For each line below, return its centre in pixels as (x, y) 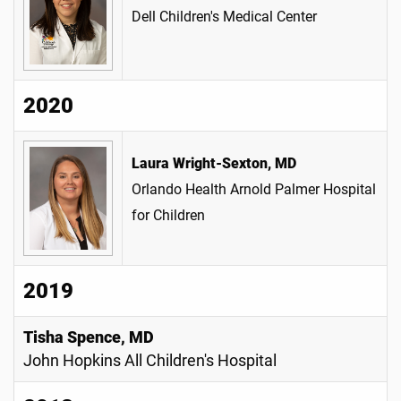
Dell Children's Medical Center (224, 17)
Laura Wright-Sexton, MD (214, 163)
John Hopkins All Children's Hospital (150, 361)
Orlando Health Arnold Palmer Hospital (254, 189)
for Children (168, 215)
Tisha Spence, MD (89, 337)
